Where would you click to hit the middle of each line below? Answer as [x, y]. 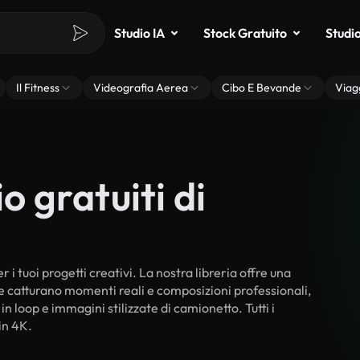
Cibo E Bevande [262, 88]
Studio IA [139, 33]
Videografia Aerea [141, 88]
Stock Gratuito [245, 33]
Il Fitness [38, 88]
